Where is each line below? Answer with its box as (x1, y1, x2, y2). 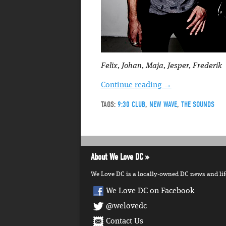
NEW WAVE (149, 99, 177, 109)
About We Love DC (91, 151, 143, 162)
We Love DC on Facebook (106, 187, 195, 195)
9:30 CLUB (117, 99, 145, 109)
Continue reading (100, 81, 163, 89)
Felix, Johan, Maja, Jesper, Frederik (100, 62, 222, 70)
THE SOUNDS (181, 99, 214, 109)
